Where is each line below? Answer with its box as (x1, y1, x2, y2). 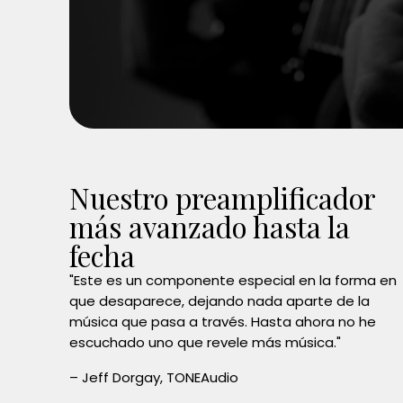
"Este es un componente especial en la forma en (69, 271, 398, 291)
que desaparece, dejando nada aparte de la (69, 291, 371, 311)
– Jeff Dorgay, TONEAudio (69, 368, 239, 388)
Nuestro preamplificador (69, 179, 376, 218)
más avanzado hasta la (69, 208, 351, 246)
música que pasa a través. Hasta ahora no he (69, 312, 377, 332)
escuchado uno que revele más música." (69, 333, 342, 353)
